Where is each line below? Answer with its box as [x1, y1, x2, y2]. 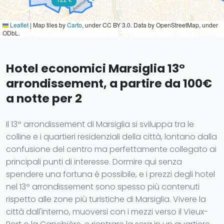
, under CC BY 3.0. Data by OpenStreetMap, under [82, 20, 218, 29]
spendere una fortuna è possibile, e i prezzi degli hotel [6, 168, 215, 180]
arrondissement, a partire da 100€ [6, 75, 212, 91]
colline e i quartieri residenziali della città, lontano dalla [6, 131, 217, 142]
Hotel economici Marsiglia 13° [6, 60, 185, 76]
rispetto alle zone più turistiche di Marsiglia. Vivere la [6, 193, 206, 205]
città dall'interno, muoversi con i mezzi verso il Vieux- [6, 206, 208, 217]
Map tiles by [31, 20, 67, 29]
